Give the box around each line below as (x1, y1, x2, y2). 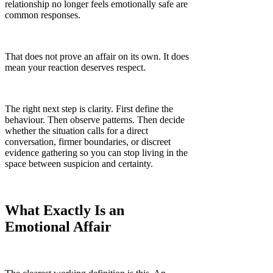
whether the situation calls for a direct (5, 125, 148, 136)
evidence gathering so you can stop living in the (5, 147, 188, 158)
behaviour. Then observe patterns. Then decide (5, 114, 185, 125)
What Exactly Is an (5, 202, 124, 218)
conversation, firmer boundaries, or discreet (5, 136, 171, 147)
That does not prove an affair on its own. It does (5, 51, 189, 62)
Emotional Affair (5, 218, 112, 235)
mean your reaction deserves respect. (5, 62, 146, 73)
